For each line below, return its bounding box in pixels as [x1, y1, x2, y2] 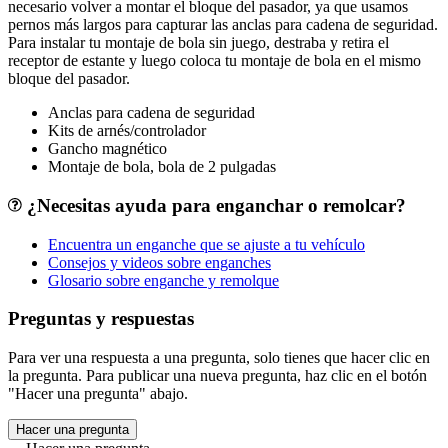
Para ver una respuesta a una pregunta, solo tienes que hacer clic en [8, 349, 430, 367]
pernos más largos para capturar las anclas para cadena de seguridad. [8, 16, 438, 34]
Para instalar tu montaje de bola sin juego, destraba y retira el [8, 34, 389, 52]
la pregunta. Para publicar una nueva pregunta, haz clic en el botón [8, 367, 427, 385]
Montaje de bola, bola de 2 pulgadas [48, 158, 276, 176]
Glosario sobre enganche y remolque [48, 271, 279, 289]
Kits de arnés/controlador [48, 122, 206, 140]
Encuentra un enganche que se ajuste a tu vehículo [48, 235, 365, 253]
